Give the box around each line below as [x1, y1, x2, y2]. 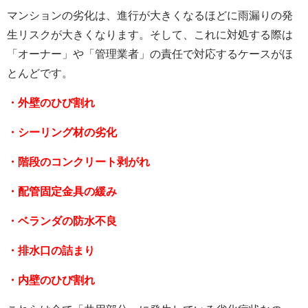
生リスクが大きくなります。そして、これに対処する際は [7, 28, 293, 41]
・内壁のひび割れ [7, 274, 95, 286]
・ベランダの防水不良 [7, 214, 117, 227]
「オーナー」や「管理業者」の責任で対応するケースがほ [7, 47, 293, 60]
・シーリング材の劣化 [7, 126, 117, 138]
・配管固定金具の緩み [7, 185, 117, 197]
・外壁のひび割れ [7, 96, 95, 109]
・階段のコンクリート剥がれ [7, 155, 150, 168]
